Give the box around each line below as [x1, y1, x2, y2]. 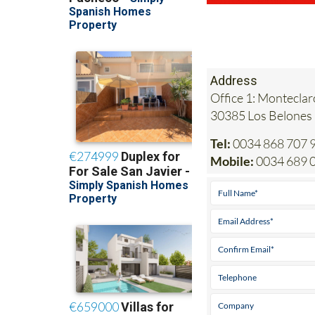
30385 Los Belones [210, 107, 313, 123]
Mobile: [210, 153, 255, 169]
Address [210, 72, 258, 88]
